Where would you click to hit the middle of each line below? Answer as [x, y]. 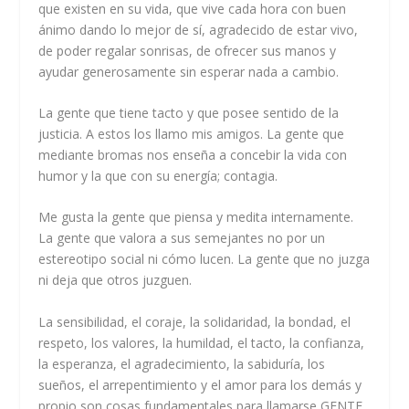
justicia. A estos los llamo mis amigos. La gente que [192, 134]
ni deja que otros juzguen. [115, 280]
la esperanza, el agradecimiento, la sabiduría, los [182, 363]
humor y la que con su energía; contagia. [158, 176]
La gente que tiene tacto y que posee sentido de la [189, 113]
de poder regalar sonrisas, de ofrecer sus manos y [188, 50]
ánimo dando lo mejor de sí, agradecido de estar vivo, [199, 29]
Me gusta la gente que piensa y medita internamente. [196, 217]
